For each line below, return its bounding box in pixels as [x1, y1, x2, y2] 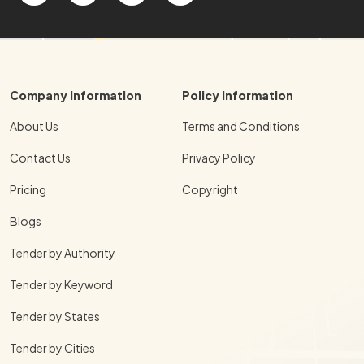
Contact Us [10, 149, 71, 165]
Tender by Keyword [10, 276, 113, 292]
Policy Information [182, 87, 293, 102]
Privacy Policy [182, 149, 256, 165]
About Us [10, 118, 58, 133]
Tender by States [10, 308, 100, 323]
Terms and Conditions [182, 118, 300, 133]
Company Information [10, 87, 141, 102]
